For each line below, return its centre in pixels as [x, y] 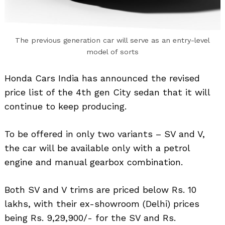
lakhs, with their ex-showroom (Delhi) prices [102, 204]
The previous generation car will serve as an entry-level [113, 40]
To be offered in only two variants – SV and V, [105, 134]
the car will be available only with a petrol [97, 148]
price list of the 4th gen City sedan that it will [107, 92]
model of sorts [113, 52]
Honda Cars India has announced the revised [102, 78]
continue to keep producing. [66, 106]
